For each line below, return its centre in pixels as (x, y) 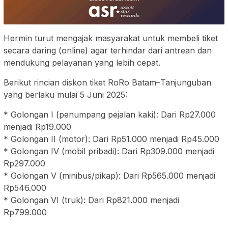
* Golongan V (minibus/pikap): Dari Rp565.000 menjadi (109, 176)
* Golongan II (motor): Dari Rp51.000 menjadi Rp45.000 (111, 139)
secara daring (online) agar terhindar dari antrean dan (108, 51)
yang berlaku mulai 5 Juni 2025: (65, 95)
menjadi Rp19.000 (37, 127)
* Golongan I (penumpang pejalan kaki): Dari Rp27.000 (110, 115)
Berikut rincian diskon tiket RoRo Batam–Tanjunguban (107, 83)
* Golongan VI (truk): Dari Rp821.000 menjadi (91, 200)
